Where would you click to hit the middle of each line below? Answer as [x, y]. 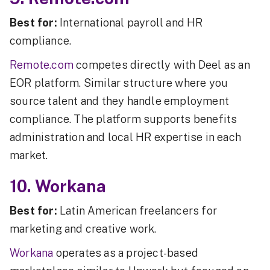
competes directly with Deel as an [162, 64]
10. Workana [58, 186]
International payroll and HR [130, 22]
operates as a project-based [127, 253]
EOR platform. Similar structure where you [119, 83]
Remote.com [42, 64]
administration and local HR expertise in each [126, 137]
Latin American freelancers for [137, 210]
